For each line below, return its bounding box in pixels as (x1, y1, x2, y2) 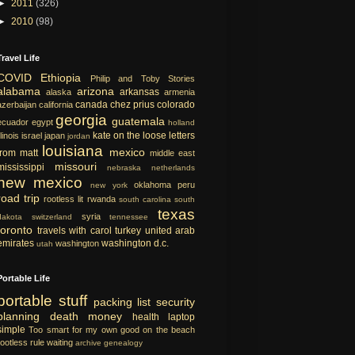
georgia (55, 111, 107, 128)
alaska (46, 86, 72, 97)
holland (168, 117, 195, 127)
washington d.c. (101, 237, 169, 249)
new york (90, 180, 128, 189)
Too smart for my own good (29, 324, 140, 334)
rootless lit (44, 193, 84, 204)
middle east (149, 147, 196, 158)
